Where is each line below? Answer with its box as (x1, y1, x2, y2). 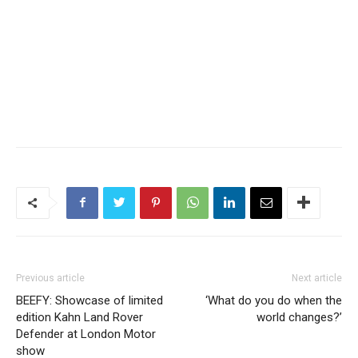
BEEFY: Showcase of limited (16, 292, 163, 308)
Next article (292, 272, 342, 284)
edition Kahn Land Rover (16, 309, 143, 324)
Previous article (16, 272, 85, 284)
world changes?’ (257, 309, 342, 324)
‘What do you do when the (205, 292, 342, 308)
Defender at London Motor (16, 326, 156, 341)
